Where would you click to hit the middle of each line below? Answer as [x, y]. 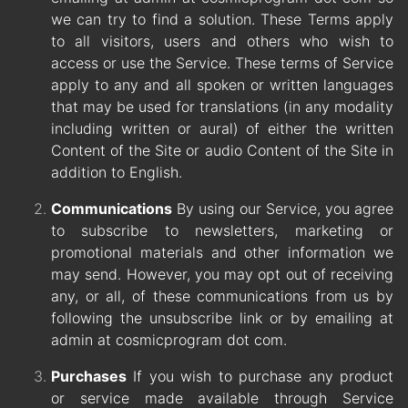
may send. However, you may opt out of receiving [222, 275]
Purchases [89, 377]
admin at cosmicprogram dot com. [169, 340]
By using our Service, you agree [283, 209]
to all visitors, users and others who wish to [222, 41]
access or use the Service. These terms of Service [222, 63]
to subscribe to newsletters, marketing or [222, 231]
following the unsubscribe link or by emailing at [222, 318]
